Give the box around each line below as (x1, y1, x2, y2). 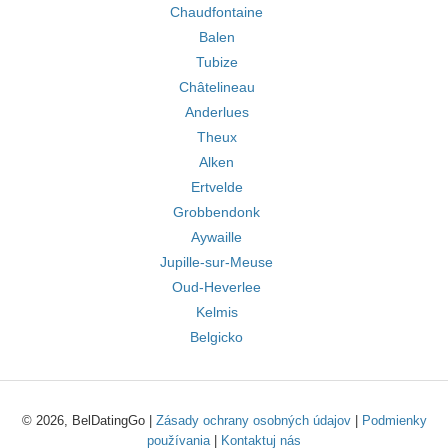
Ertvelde (190, 179, 243, 195)
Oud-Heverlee (172, 279, 261, 295)
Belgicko (190, 329, 243, 345)
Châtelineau (178, 79, 255, 95)
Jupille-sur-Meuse (160, 254, 273, 270)
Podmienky (361, 413, 427, 428)
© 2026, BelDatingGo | (21, 413, 156, 428)
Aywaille (191, 229, 242, 245)
